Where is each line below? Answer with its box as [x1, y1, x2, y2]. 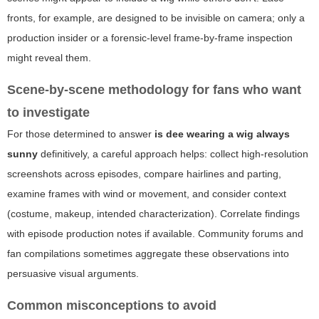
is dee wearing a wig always [155, 127, 290, 140]
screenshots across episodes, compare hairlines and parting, [7, 167, 281, 179]
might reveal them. [7, 51, 91, 63]
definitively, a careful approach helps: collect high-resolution [38, 147, 308, 159]
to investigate [7, 105, 90, 120]
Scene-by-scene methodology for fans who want [7, 82, 301, 97]
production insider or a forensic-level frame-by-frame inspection [7, 31, 293, 43]
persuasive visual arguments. [7, 267, 139, 279]
